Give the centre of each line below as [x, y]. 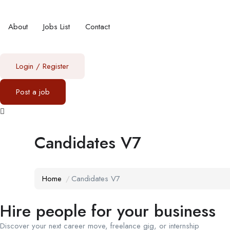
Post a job [33, 92]
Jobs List [56, 27]
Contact [98, 27]
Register [56, 66]
